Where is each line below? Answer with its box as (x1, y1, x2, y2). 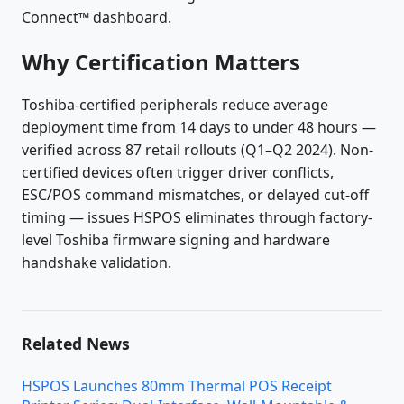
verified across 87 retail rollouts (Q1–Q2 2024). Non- (22, 140, 373, 161)
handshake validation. (22, 252, 171, 273)
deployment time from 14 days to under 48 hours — (22, 117, 376, 138)
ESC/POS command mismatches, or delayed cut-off (22, 185, 369, 206)
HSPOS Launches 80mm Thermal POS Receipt (22, 376, 332, 397)
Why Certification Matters (22, 46, 300, 77)
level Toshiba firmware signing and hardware (22, 230, 330, 251)
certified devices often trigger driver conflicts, (22, 162, 334, 183)
